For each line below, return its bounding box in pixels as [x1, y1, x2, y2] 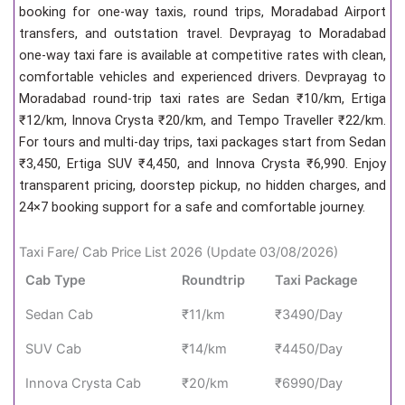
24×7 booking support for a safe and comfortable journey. [19, 199, 365, 216]
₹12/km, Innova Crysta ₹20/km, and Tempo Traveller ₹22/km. [19, 112, 386, 129]
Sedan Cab [25, 306, 94, 323]
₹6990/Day [275, 374, 344, 391]
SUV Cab [25, 340, 82, 357]
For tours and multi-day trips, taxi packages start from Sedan [19, 134, 386, 151]
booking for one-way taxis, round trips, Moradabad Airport [19, 4, 386, 21]
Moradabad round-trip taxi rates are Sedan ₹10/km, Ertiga [19, 90, 386, 108]
